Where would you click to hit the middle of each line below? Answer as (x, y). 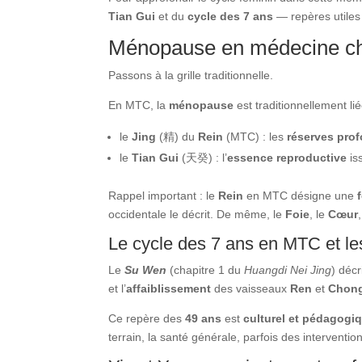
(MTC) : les (255, 136)
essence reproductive (287, 157)
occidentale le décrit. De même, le (197, 214)
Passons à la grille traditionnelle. (191, 75)
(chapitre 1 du (206, 269)
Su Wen (146, 269)
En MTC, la (139, 105)
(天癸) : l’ (203, 157)
